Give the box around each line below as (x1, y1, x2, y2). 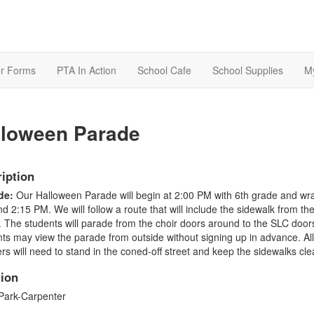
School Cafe (137, 63, 191, 78)
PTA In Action (57, 63, 116, 78)
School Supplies (212, 63, 283, 78)
